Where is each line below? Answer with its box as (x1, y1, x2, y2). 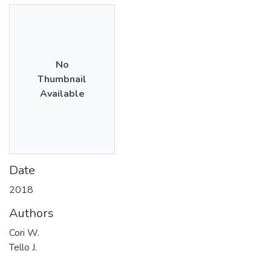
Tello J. (9, 240, 37, 254)
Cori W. (9, 226, 39, 240)
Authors (9, 204, 54, 221)
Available (39, 87, 85, 100)
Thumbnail (38, 72, 87, 86)
